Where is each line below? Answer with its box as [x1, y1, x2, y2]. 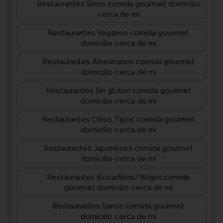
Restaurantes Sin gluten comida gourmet [45, 86, 191, 95]
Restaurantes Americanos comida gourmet [42, 57, 195, 66]
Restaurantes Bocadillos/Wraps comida [47, 173, 190, 182]
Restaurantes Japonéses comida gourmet [43, 144, 193, 153]
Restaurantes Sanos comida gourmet [52, 202, 184, 211]
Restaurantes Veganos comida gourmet [48, 28, 189, 37]
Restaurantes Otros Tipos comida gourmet [41, 115, 195, 124]
